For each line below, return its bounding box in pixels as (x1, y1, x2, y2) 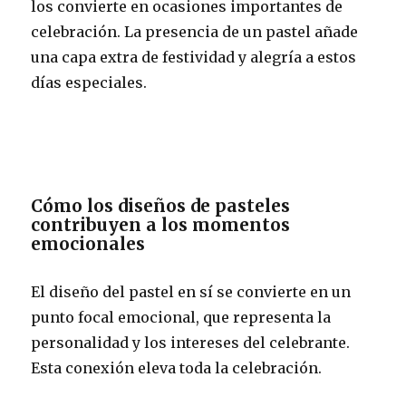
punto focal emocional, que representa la (31, 307, 332, 326)
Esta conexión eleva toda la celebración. (31, 358, 323, 377)
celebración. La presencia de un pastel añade (31, 22, 359, 41)
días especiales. (31, 72, 148, 92)
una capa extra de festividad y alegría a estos (31, 47, 357, 66)
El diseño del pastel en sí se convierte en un (31, 282, 352, 301)
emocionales (31, 232, 146, 255)
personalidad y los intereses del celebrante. (31, 333, 351, 352)
